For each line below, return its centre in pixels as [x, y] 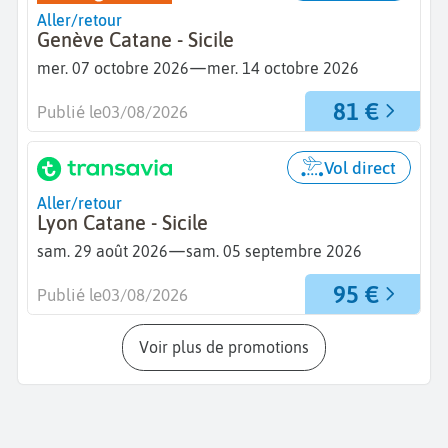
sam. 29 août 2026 [102, 250]
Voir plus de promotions [229, 347]
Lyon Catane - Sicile [122, 222]
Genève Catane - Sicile [135, 39]
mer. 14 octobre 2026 [283, 67]
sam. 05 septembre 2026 [274, 250]
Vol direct [360, 167]
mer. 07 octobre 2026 [113, 67]
